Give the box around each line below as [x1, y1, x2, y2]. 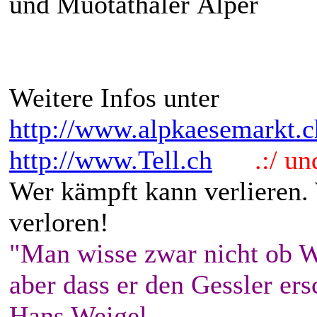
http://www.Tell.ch [9, 145, 212, 175]
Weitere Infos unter [9, 83, 219, 113]
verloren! [9, 207, 109, 238]
